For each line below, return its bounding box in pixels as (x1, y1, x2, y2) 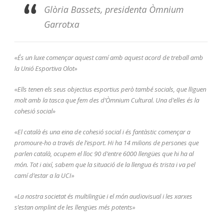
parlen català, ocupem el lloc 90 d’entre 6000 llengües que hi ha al (14, 149, 194, 159)
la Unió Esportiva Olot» (14, 64, 77, 73)
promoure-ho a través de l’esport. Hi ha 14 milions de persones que (14, 138, 199, 148)
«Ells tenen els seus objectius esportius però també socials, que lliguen (14, 85, 206, 94)
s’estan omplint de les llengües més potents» (14, 203, 135, 212)
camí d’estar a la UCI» (14, 171, 74, 180)
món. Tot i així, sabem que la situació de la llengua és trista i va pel (14, 160, 195, 169)
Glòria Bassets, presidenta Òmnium (44, 3, 184, 16)
